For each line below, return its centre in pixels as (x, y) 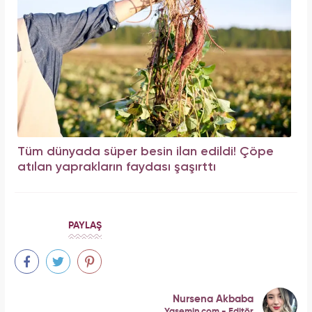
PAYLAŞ (85, 226)
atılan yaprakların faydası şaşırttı (117, 167)
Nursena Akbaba (213, 299)
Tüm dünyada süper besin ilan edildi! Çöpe (146, 151)
